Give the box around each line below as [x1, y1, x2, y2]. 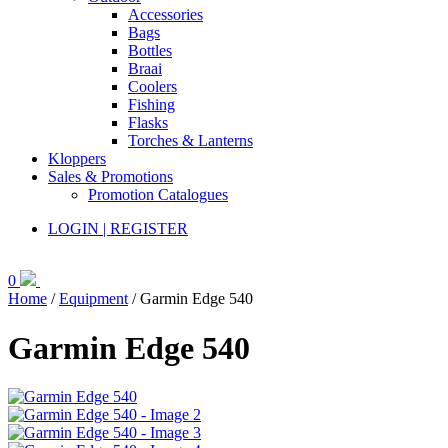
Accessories [128, 6, 203, 24]
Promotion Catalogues [88, 186, 228, 204]
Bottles [128, 42, 172, 60]
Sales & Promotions [48, 168, 173, 186]
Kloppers [48, 150, 106, 168]
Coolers [128, 78, 177, 96]
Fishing [128, 96, 175, 114]
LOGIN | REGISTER [48, 220, 188, 238]
